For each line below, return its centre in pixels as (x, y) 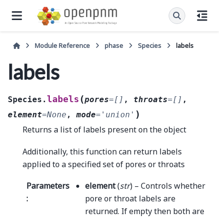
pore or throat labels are (130, 199)
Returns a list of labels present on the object (104, 130)
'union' (118, 115)
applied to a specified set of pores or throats (104, 164)
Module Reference (63, 45)
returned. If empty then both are (144, 211)
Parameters (48, 186)
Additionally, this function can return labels (102, 151)
